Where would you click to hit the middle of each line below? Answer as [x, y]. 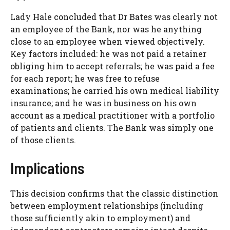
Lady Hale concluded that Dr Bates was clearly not [114, 17]
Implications [47, 168]
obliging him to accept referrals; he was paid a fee [112, 66]
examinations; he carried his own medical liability [115, 91]
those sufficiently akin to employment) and [100, 218]
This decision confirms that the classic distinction [114, 194]
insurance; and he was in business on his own [103, 103]
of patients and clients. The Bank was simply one [112, 128]
